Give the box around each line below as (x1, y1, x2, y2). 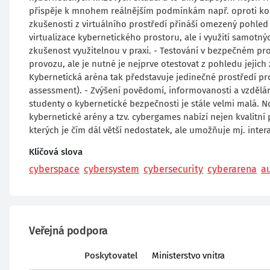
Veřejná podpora (29, 224, 108, 237)
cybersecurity (143, 163, 203, 175)
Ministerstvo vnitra (152, 250, 225, 261)
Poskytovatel (84, 250, 137, 261)
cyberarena (207, 163, 257, 175)
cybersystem (84, 163, 139, 175)
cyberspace (29, 163, 80, 175)
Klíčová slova (29, 146, 83, 157)
